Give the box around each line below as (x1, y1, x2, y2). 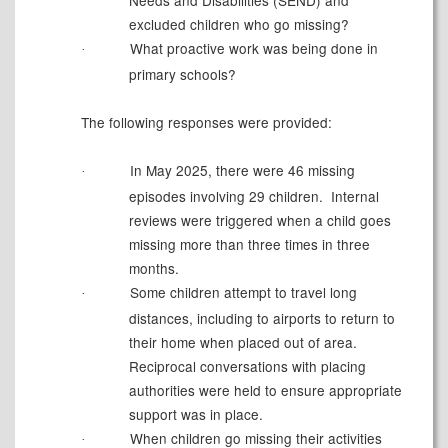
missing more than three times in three (128, 234, 370, 255)
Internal (326, 186, 379, 207)
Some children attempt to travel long (125, 282, 357, 303)
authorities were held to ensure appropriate (128, 380, 402, 401)
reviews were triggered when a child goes (128, 210, 391, 231)
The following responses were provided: (80, 112, 332, 133)
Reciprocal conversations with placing (128, 356, 366, 377)
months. (128, 258, 179, 279)
